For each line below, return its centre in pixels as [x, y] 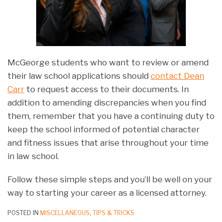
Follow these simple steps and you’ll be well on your [110, 179]
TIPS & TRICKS [113, 213]
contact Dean [177, 76]
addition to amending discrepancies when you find [107, 102]
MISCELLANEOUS [65, 213]
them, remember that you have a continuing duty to [111, 116]
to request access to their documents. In [107, 89]
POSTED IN [24, 213]
